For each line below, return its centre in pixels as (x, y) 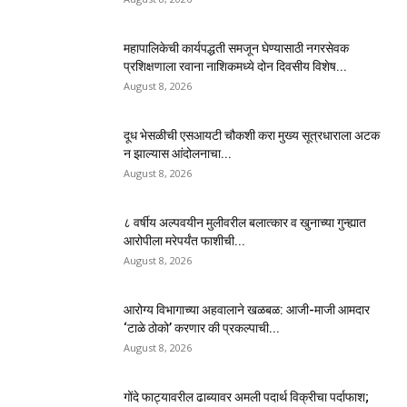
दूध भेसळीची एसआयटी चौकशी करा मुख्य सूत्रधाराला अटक (252, 136)
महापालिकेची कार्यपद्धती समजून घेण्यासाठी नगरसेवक (236, 49)
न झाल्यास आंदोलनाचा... (178, 154)
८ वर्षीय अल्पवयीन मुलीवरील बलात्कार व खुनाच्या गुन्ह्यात (245, 223)
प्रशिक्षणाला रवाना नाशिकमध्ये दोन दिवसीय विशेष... (235, 67)
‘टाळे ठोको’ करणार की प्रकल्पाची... (202, 328)
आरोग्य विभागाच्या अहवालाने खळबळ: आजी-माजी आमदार (247, 310)
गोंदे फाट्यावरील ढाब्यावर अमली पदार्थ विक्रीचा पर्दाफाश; (246, 397)
